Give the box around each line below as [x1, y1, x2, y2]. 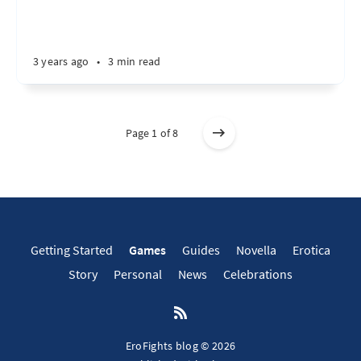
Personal [114, 266, 162, 282]
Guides [182, 242, 220, 258]
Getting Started [31, 242, 113, 258]
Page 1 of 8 [126, 126, 179, 140]
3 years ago [33, 54, 89, 68]
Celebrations [223, 266, 293, 282]
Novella [236, 242, 276, 258]
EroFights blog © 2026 [125, 338, 236, 353]
